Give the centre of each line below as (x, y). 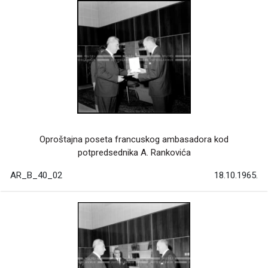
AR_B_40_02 (36, 176)
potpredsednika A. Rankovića (134, 153)
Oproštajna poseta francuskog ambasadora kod (134, 140)
